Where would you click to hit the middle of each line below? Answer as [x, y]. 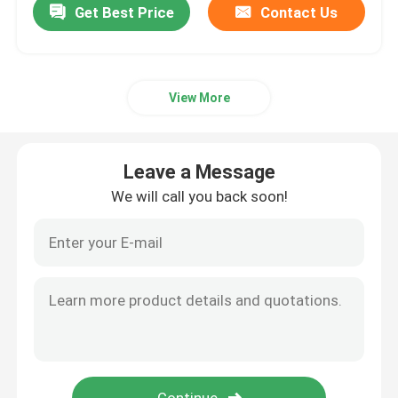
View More [199, 98]
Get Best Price [124, 12]
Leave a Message [199, 172]
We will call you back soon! [199, 197]
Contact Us [298, 12]
